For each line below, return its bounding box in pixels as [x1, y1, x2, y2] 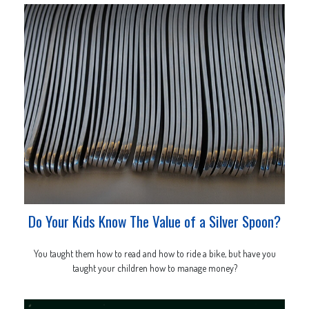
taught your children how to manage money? [72, 261, 237, 274]
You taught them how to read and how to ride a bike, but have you [33, 247, 276, 259]
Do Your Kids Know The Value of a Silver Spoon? [28, 210, 281, 232]
